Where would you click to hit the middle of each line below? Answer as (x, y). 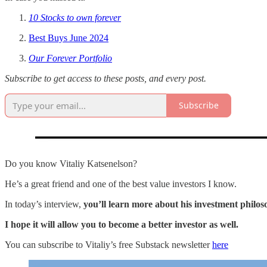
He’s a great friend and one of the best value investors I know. (121, 184)
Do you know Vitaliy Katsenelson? (71, 163)
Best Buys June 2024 (69, 38)
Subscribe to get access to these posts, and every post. (105, 78)
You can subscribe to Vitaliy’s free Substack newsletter (108, 244)
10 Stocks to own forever (75, 17)
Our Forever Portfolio (70, 58)
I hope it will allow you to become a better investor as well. (122, 224)
